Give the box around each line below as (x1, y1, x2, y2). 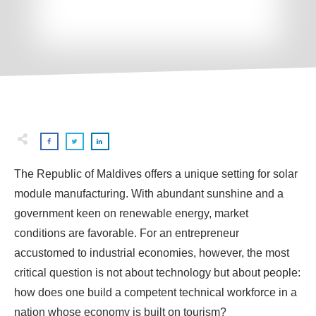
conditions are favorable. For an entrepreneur (14, 227, 239, 239)
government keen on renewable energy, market (14, 207, 248, 219)
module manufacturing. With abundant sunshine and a (14, 188, 284, 200)
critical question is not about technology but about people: (14, 267, 300, 279)
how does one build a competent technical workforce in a (14, 286, 297, 298)
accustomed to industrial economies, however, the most (14, 247, 289, 259)
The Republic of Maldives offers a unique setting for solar (14, 168, 298, 180)
